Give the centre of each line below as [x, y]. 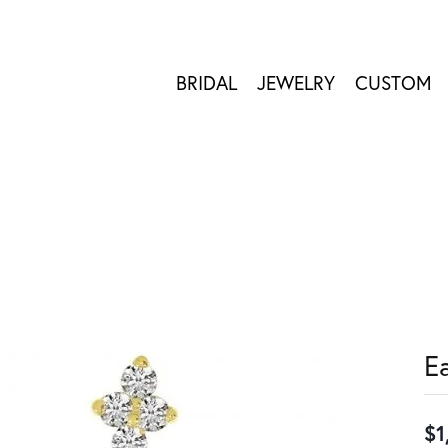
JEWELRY [296, 83]
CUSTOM [393, 83]
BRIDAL [206, 83]
